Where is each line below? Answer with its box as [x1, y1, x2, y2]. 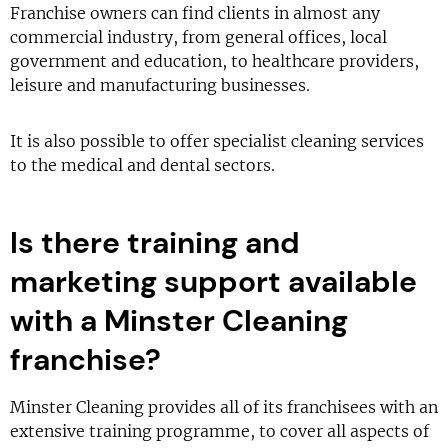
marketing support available [10, 262, 417, 301]
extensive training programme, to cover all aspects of [10, 421, 429, 441]
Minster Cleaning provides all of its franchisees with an [10, 397, 438, 417]
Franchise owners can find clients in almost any [10, 3, 380, 23]
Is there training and [10, 223, 300, 262]
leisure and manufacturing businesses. [10, 75, 310, 95]
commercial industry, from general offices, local [10, 27, 387, 47]
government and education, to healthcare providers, [10, 51, 419, 71]
